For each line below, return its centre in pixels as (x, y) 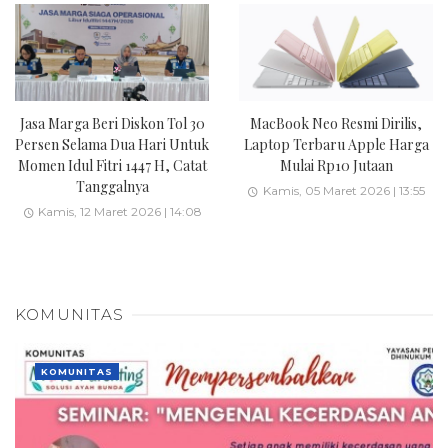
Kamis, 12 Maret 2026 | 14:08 (120, 211)
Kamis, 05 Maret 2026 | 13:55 (343, 190)
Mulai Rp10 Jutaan (336, 166)
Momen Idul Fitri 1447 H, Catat (112, 166)
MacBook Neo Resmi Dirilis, (336, 124)
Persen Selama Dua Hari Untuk (112, 145)
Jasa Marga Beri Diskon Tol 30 (112, 124)
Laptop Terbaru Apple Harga (336, 145)
